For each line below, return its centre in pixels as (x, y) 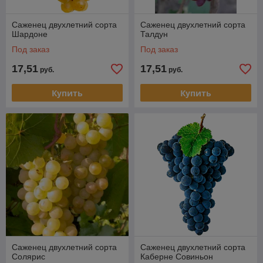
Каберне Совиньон (177, 257)
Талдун (154, 34)
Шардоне (30, 34)
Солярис (28, 257)
